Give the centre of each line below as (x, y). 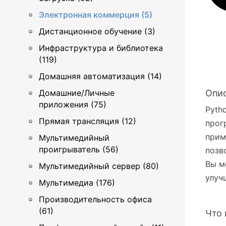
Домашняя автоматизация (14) (100, 76)
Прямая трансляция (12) (88, 121)
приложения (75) (73, 104)
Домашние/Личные (77, 93)
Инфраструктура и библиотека (101, 48)
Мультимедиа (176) (77, 183)
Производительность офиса (95, 199)
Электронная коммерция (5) (96, 15)
